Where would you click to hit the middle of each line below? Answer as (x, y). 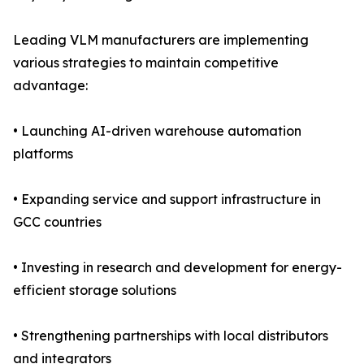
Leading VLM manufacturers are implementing (161, 40)
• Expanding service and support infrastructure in (167, 199)
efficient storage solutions (95, 290)
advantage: (50, 86)
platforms (43, 154)
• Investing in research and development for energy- (178, 268)
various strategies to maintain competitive (146, 63)
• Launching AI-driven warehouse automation (157, 131)
